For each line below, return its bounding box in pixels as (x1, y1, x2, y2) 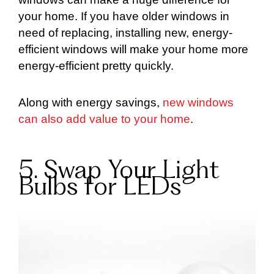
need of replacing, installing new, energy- (18, 26, 232, 40)
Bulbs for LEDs (18, 176, 181, 200)
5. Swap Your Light (18, 159, 219, 183)
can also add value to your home (18, 113, 190, 126)
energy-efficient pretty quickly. (18, 59, 174, 73)
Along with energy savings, (18, 96, 163, 109)
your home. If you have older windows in (18, 10, 229, 23)
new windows (163, 96, 234, 109)
